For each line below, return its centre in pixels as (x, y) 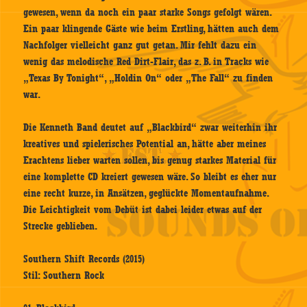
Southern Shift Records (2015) (84, 259)
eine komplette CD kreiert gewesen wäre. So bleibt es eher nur (150, 177)
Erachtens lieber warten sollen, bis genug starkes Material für (150, 161)
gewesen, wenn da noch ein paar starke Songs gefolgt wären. (147, 13)
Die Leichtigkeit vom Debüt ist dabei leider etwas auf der (143, 210)
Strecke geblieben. (61, 226)
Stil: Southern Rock (64, 276)
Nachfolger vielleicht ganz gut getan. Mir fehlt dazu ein (140, 46)
